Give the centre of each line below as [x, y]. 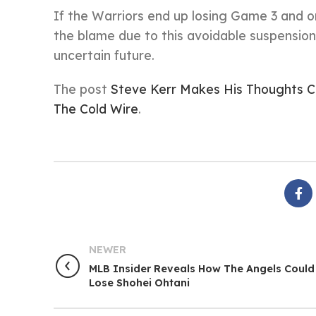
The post [82, 89]
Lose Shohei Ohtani [139, 283]
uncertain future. [104, 55]
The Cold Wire [96, 109]
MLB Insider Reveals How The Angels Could [202, 269]
